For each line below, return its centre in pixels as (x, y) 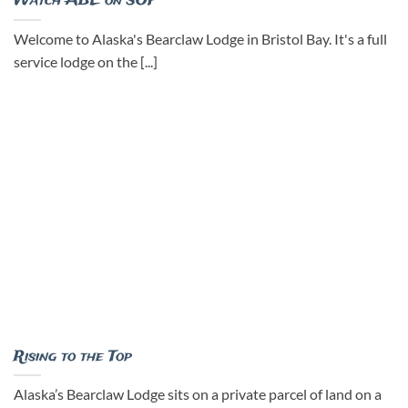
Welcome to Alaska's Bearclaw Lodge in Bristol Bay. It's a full (200, 39)
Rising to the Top (73, 357)
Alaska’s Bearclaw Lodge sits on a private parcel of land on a (198, 395)
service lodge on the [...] (86, 61)
